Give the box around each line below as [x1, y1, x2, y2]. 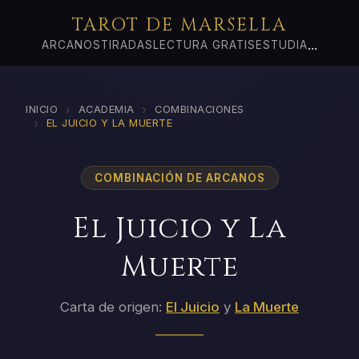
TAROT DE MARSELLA [72, 13, 287, 37]
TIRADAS [101, 38, 153, 51]
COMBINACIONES [155, 103, 244, 115]
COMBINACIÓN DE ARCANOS [94, 171, 265, 184]
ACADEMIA [78, 103, 135, 115]
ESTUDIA [256, 38, 308, 51]
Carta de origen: [60, 299, 162, 316]
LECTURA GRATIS [153, 38, 256, 51]
